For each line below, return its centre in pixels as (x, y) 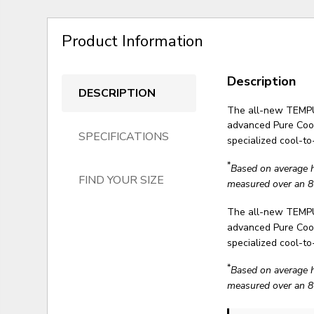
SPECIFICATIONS (124, 136)
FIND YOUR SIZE (122, 180)
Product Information (133, 41)
